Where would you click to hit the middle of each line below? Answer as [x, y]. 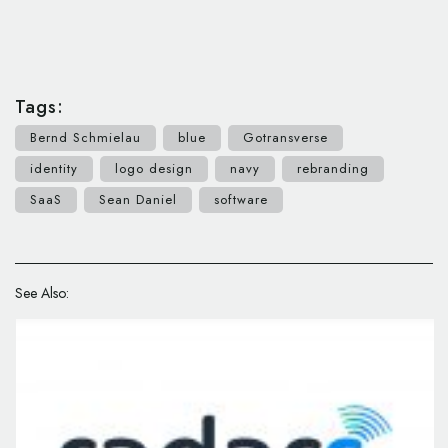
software [241, 199]
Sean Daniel [138, 199]
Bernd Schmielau [85, 137]
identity [54, 168]
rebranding [333, 168]
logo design [154, 168]
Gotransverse [285, 137]
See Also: [42, 292]
